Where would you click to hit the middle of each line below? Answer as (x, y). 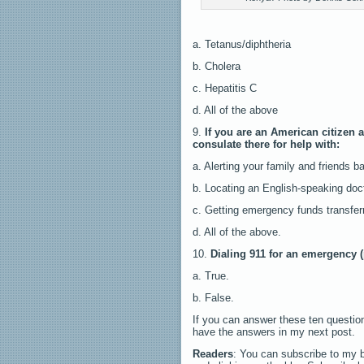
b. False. (213, 297)
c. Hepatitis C (225, 88)
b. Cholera (217, 66)
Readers (213, 353)
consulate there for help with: (266, 144)
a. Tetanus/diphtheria (242, 44)
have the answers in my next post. (274, 331)
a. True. (211, 275)
